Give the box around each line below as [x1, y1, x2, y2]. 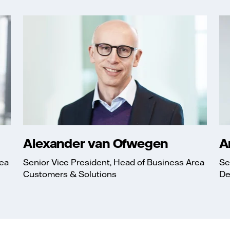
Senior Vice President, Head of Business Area [23, 157, 205, 168]
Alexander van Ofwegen [23, 136, 168, 151]
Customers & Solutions [23, 169, 117, 180]
